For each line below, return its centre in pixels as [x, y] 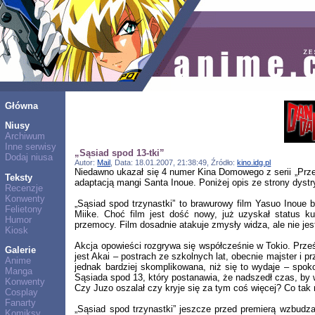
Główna [21, 106]
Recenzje [24, 188]
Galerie [20, 250]
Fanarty [20, 302]
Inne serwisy [30, 147]
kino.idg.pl [254, 162]
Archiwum [25, 136]
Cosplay [21, 292]
